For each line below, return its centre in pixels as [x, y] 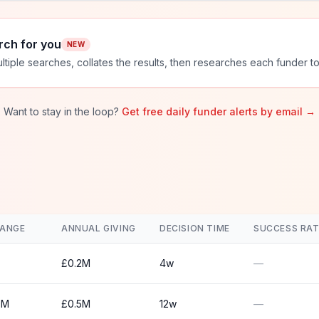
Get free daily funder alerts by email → [219, 111]
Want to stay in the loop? [61, 111]
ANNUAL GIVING [99, 228]
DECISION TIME [195, 228]
